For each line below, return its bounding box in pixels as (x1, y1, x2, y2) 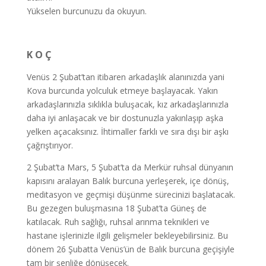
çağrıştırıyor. (26, 140, 73, 151)
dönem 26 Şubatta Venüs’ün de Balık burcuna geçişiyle (26, 243, 235, 255)
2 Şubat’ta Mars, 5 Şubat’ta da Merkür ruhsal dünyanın (26, 161, 233, 173)
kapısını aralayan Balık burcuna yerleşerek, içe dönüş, (26, 175, 229, 186)
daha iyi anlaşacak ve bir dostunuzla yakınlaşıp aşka (26, 112, 223, 123)
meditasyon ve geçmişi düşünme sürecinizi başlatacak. (26, 189, 235, 200)
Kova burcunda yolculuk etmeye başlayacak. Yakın (26, 85, 218, 96)
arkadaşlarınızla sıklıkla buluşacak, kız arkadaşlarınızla (26, 99, 229, 110)
